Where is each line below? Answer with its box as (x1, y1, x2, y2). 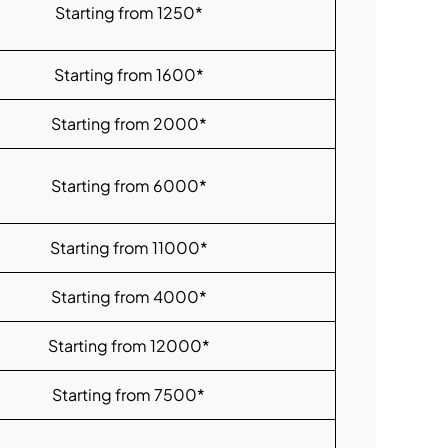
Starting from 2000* (50, 113, 207, 135)
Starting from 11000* (49, 237, 208, 259)
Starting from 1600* (53, 64, 204, 86)
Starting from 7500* (52, 384, 205, 406)
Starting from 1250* (54, 2, 203, 24)
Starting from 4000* (50, 286, 207, 308)
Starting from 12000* (47, 335, 210, 357)
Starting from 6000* (50, 175, 207, 197)
